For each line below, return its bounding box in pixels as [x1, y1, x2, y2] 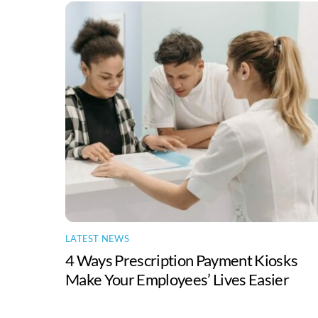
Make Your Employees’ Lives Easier [65, 269, 289, 289]
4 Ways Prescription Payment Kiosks [65, 250, 298, 270]
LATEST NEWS [65, 233, 129, 245]
